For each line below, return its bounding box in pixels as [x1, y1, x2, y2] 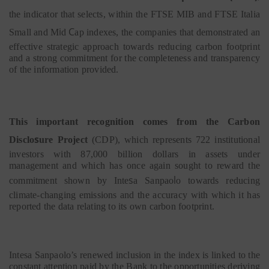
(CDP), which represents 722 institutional [91, 134, 260, 145]
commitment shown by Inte [9, 175, 129, 186]
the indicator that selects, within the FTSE [9, 9, 174, 19]
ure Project [39, 134, 92, 145]
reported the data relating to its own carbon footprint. [9, 201, 215, 211]
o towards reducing [176, 175, 260, 186]
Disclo [9, 134, 35, 145]
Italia [240, 9, 260, 19]
